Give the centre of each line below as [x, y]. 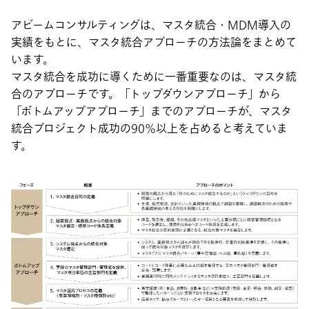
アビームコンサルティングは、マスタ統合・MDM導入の [151, 25]
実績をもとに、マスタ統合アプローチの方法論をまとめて [154, 42]
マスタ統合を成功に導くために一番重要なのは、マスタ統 [154, 77]
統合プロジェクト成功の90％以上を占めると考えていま [149, 129]
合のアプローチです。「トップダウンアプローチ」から [146, 94]
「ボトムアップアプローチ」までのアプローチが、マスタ [151, 111]
